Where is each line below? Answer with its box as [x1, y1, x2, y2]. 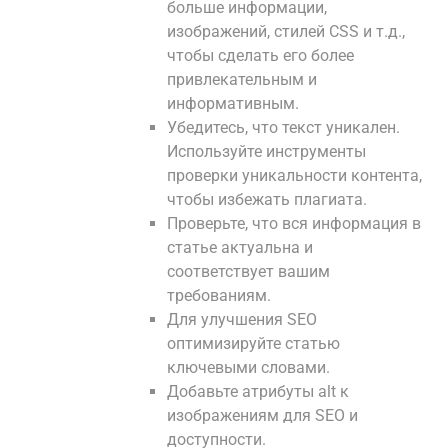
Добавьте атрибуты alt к [167, 382, 349, 401]
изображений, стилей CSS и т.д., [167, 22, 405, 41]
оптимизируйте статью [167, 334, 340, 353]
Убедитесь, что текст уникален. [167, 118, 400, 137]
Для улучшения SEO [167, 310, 317, 329]
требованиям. [167, 286, 271, 305]
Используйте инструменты [167, 142, 366, 161]
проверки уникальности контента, [167, 166, 422, 185]
